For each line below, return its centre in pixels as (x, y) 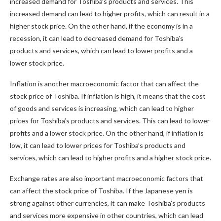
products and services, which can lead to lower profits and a (101, 51)
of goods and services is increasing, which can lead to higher (102, 108)
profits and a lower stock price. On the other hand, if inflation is (107, 133)
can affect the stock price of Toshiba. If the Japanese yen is (101, 191)
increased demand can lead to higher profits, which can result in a (110, 14)
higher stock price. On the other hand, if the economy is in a (101, 26)
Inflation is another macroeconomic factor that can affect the (104, 84)
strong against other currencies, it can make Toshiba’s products (108, 203)
